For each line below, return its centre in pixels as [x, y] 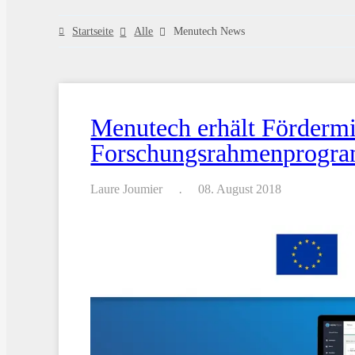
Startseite [93, 31]
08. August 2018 [240, 189]
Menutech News [210, 31]
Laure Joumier [127, 189]
